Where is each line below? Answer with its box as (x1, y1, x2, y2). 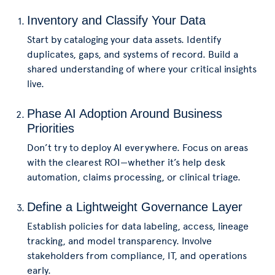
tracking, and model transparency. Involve (27, 235, 212, 247)
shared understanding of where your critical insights (27, 63, 257, 75)
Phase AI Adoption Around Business (27, 107, 222, 120)
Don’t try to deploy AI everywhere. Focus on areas (27, 142, 248, 153)
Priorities (27, 122, 74, 135)
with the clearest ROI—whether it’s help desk (27, 157, 225, 168)
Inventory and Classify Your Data (27, 14, 206, 27)
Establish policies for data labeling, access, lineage (27, 220, 249, 232)
